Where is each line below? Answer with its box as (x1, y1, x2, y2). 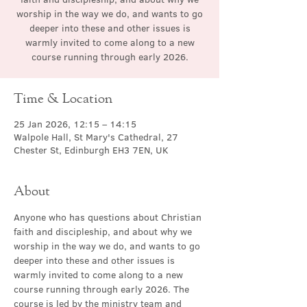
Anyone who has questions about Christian (14, 210, 204, 224)
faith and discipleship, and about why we (14, 225, 195, 238)
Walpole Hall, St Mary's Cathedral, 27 (14, 130, 178, 144)
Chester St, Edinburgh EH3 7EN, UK (14, 143, 169, 157)
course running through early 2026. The (14, 282, 192, 296)
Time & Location (14, 90, 112, 106)
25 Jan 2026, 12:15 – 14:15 (14, 117, 136, 131)
